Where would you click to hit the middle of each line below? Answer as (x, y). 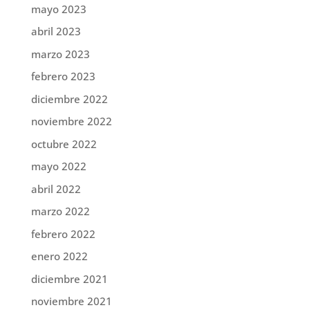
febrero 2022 (63, 234)
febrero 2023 (63, 76)
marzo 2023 (60, 54)
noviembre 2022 (71, 121)
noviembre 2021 (71, 301)
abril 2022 (56, 189)
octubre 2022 (64, 144)
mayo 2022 (58, 166)
